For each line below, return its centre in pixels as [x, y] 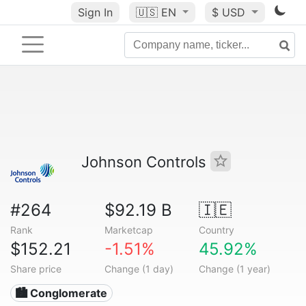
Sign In [95, 12]
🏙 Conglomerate [61, 293]
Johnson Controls [146, 162]
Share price [36, 269]
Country [216, 230]
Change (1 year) [234, 269]
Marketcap [128, 230]
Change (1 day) [139, 269]
